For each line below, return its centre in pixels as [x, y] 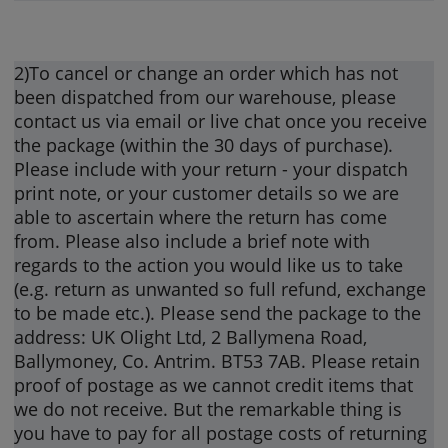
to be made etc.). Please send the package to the [218, 312]
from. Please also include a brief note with [192, 240]
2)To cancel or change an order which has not [206, 72]
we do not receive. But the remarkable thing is [208, 408]
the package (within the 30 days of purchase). [204, 144]
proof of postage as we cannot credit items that [214, 384]
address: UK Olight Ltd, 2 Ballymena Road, [191, 336]
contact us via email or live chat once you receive [221, 120]
